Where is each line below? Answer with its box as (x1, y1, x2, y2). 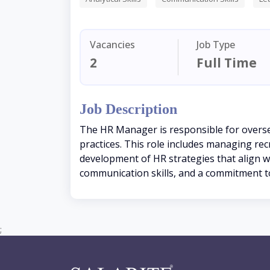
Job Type (196, 38, 236, 52)
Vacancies (90, 38, 135, 52)
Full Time (196, 54, 257, 72)
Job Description (80, 101, 177, 118)
